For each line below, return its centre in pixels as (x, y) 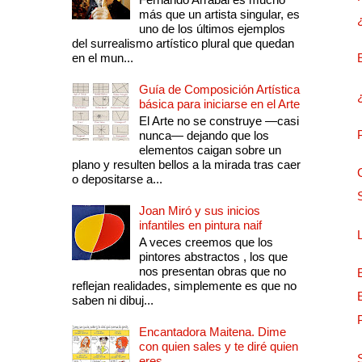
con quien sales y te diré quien (218, 346)
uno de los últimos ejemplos (212, 28)
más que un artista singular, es (219, 14)
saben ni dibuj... (112, 300)
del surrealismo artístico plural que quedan (183, 43)
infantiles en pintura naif (200, 225)
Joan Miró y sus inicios (199, 210)
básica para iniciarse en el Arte (219, 103)
